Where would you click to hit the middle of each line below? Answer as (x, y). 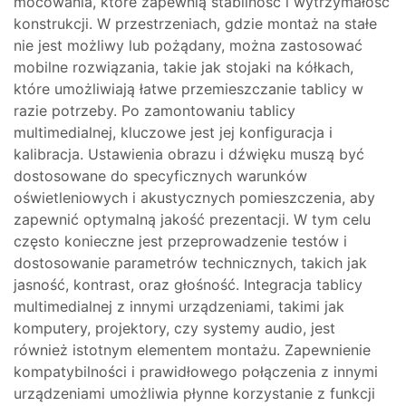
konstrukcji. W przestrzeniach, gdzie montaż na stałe (195, 24)
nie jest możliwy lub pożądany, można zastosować (188, 45)
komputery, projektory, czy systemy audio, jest (174, 328)
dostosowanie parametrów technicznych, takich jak (190, 263)
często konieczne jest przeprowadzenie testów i (180, 241)
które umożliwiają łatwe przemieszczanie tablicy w (188, 89)
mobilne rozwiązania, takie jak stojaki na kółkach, (184, 67)
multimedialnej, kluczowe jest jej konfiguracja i (173, 132)
